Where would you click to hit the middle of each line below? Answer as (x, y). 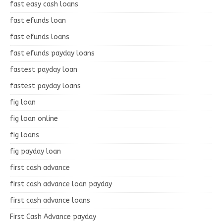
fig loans (25, 135)
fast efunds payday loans (52, 53)
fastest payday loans (45, 86)
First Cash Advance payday (53, 217)
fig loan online (34, 118)
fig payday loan (35, 151)
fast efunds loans (40, 37)
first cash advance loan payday (61, 184)
